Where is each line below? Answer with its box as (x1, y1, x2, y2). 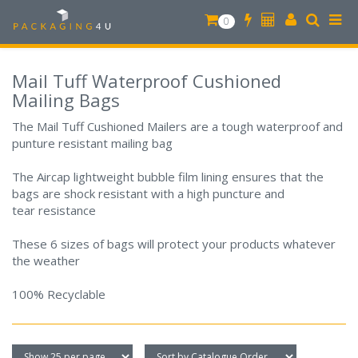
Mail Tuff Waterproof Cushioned (12, 69, 281, 93)
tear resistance (12, 201, 96, 218)
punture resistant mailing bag (12, 134, 173, 151)
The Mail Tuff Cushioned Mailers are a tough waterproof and (12, 117, 343, 134)
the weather (12, 252, 80, 268)
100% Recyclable (12, 285, 105, 302)
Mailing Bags (12, 88, 120, 112)
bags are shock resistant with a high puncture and (12, 185, 284, 201)
